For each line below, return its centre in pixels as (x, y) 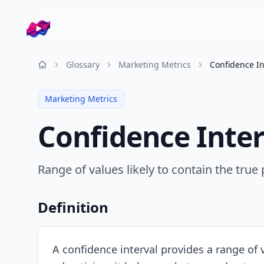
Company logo (58, 24)
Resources (57, 70)
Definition (73, 207)
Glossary (83, 65)
